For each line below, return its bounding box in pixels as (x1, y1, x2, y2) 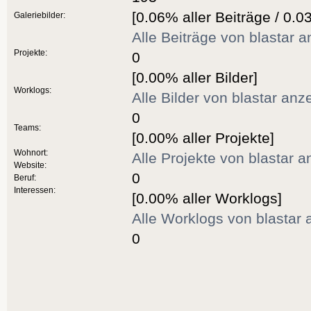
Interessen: (14, 185, 56, 194)
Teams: (14, 122, 41, 132)
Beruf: (14, 172, 36, 182)
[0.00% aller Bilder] (132, 69, 258, 85)
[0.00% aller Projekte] (132, 129, 274, 146)
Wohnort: (14, 147, 48, 157)
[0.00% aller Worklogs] (132, 190, 282, 206)
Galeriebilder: (14, 10, 65, 19)
